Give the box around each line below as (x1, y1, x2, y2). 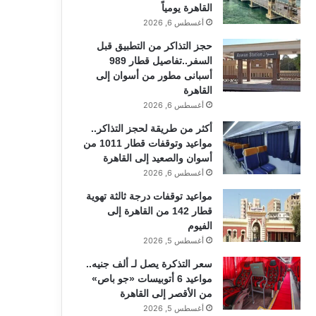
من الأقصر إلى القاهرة (119, 287, 212, 299)
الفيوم (187, 219, 212, 231)
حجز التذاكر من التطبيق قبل (96, 39, 212, 51)
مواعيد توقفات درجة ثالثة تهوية (85, 190, 212, 202)
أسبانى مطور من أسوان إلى (95, 69, 212, 81)
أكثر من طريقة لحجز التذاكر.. (90, 122, 212, 134)
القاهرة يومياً (161, 1, 212, 13)
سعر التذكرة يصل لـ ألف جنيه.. (85, 257, 212, 269)
